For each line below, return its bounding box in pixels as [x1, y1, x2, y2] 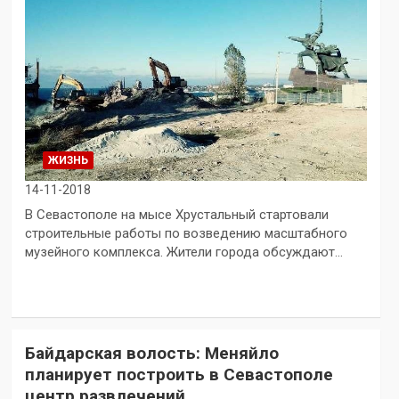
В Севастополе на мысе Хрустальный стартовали [24, 206, 329, 223]
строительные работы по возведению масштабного [24, 224, 347, 241]
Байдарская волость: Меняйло [24, 342, 279, 363]
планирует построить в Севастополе [24, 363, 333, 385]
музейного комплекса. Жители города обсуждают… [24, 243, 343, 260]
